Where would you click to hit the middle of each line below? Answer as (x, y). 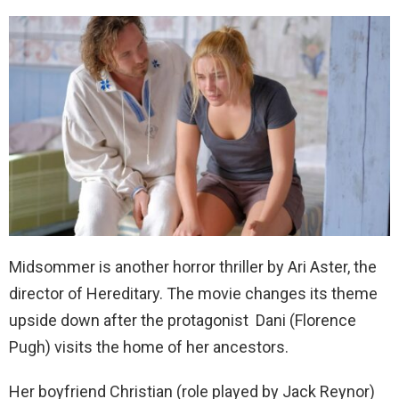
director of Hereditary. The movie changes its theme (193, 294)
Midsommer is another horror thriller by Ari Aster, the (193, 267)
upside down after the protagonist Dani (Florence (183, 321)
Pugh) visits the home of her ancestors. (149, 347)
